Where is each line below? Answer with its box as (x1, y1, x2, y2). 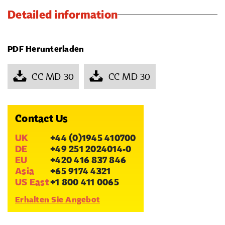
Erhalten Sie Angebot (15, 194, 100, 205)
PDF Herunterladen (8, 44, 84, 54)
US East (15, 176, 49, 188)
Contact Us (15, 112, 68, 126)
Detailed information (8, 8, 118, 22)
